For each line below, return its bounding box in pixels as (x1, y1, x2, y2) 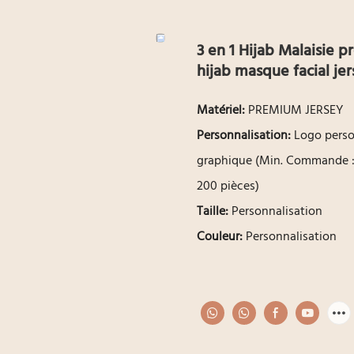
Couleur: (197, 226, 246, 247)
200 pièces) (197, 175, 259, 197)
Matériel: (197, 100, 248, 121)
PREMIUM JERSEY (248, 100, 346, 121)
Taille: (197, 201, 232, 222)
